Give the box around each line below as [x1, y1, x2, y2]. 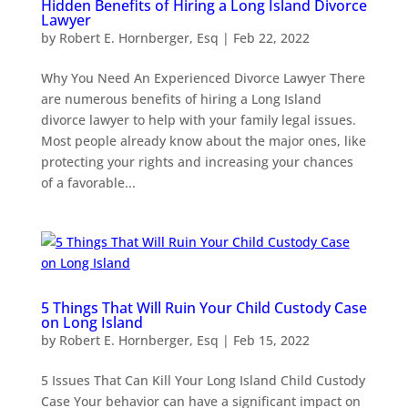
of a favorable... [40, 173, 136, 191]
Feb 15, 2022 [232, 331, 310, 349]
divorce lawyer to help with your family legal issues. [40, 110, 356, 128]
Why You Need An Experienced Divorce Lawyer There [40, 68, 365, 87]
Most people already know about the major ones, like [40, 131, 366, 149]
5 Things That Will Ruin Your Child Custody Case [40, 297, 367, 318]
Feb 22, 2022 [232, 28, 310, 46]
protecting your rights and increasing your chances [40, 152, 353, 170]
